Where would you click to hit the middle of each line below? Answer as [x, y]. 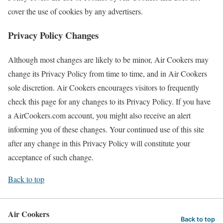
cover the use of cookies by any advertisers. [75, 11]
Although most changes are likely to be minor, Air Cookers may [108, 59]
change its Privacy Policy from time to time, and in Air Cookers [108, 73]
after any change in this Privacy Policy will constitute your [99, 143]
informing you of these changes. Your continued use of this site [106, 129]
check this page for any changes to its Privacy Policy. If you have [109, 101]
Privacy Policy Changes [53, 35]
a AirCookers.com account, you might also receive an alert [99, 115]
